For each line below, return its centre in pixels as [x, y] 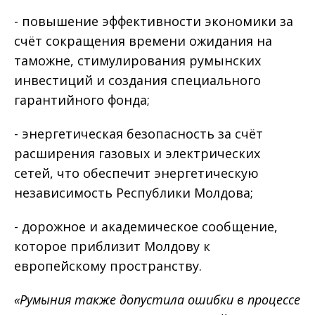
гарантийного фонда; [84, 100]
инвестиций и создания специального [137, 80]
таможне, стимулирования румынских [137, 60]
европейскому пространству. [108, 266]
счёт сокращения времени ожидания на [143, 41]
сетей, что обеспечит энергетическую [136, 173]
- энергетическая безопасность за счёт [139, 134]
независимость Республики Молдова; [135, 193]
